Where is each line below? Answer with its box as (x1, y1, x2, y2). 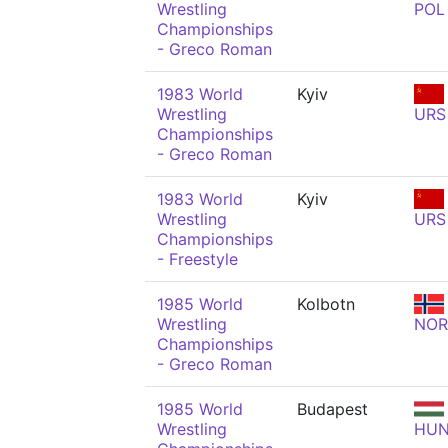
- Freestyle (157, 249, 238, 269)
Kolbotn (297, 294, 355, 314)
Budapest (297, 399, 368, 419)
